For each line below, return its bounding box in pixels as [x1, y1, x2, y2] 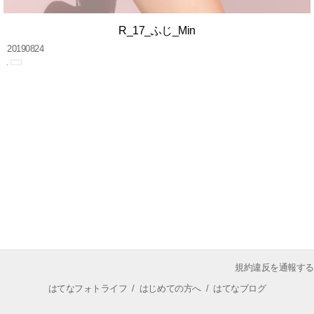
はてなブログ [213, 283, 266, 294]
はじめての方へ [139, 283, 201, 294]
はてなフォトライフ [48, 283, 128, 294]
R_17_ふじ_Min [118, 24, 196, 36]
